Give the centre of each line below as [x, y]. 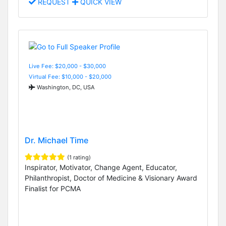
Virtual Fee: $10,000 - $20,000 [70, 76]
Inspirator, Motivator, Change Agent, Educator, [101, 167]
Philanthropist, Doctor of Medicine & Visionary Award [111, 178]
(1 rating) [79, 158]
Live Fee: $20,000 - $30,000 [67, 66]
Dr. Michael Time [56, 140]
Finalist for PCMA [53, 189]
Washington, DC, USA [65, 87]
